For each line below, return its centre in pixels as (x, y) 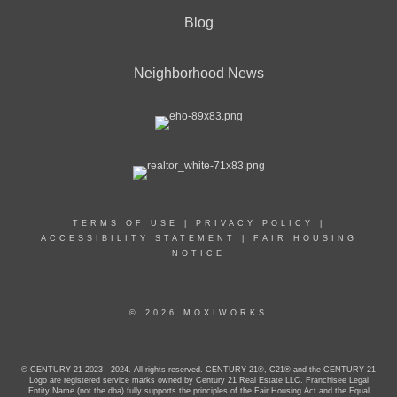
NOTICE (198, 254)
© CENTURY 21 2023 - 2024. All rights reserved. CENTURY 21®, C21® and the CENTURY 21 (198, 370)
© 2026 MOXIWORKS (198, 313)
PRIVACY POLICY (254, 224)
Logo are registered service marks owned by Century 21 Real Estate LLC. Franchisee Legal (198, 381)
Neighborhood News (198, 74)
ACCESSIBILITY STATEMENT (138, 239)
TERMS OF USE (125, 224)
